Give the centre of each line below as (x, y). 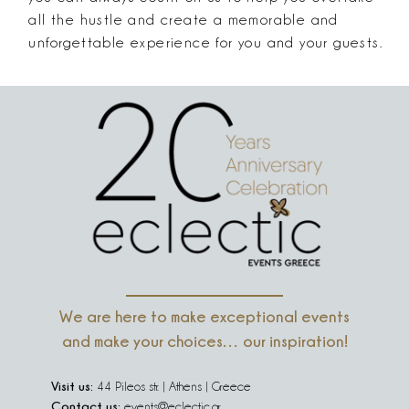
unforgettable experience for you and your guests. (205, 43)
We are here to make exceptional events (204, 316)
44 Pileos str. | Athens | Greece (172, 387)
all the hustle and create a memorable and (184, 20)
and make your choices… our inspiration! (204, 341)
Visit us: (72, 386)
